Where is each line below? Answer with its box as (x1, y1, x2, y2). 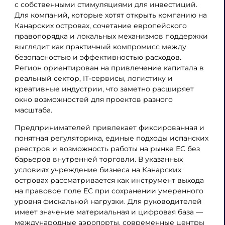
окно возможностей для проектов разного (14, 95, 173, 104)
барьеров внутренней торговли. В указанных (14, 154, 183, 164)
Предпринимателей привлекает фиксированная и (14, 123, 204, 132)
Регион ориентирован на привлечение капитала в (14, 63, 204, 73)
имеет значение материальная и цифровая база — (14, 207, 203, 216)
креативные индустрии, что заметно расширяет (14, 84, 194, 94)
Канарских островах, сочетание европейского (14, 21, 187, 31)
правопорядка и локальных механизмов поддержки (14, 32, 208, 41)
